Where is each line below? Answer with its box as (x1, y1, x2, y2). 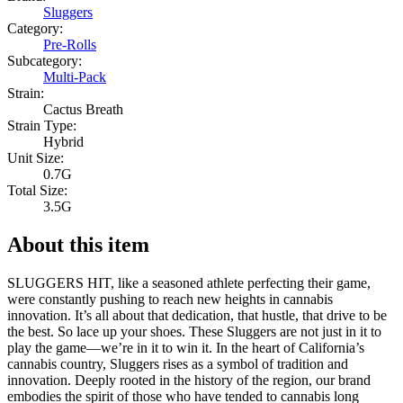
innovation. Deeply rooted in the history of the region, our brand (7, 372, 371, 389)
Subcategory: (7, 53, 82, 69)
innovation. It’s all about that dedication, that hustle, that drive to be (7, 308, 387, 324)
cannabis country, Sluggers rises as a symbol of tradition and (7, 356, 348, 372)
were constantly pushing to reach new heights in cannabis (7, 291, 333, 308)
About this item (7, 233, 149, 257)
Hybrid (43, 134, 84, 150)
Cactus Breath (43, 102, 123, 118)
